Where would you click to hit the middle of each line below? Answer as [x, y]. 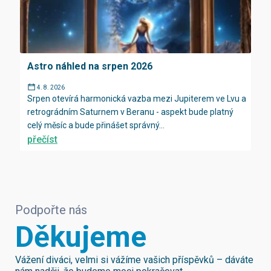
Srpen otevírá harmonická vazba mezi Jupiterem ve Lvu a [137, 98]
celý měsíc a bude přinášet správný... [96, 125]
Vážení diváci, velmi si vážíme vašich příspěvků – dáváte [134, 260]
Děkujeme [81, 237]
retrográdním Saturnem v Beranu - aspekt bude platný [130, 112]
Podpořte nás [51, 210]
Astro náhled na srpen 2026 [90, 66]
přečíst [42, 139]
